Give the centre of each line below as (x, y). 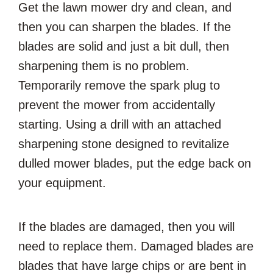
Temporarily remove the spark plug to (119, 85)
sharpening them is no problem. (104, 66)
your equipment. (62, 183)
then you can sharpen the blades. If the (125, 27)
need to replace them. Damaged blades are (136, 246)
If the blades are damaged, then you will (126, 226)
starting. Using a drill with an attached (120, 124)
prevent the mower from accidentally (117, 105)
